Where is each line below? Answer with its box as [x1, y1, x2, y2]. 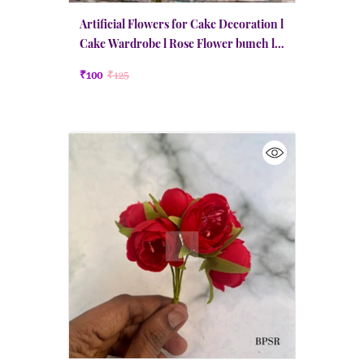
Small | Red [80, 55, 137, 71]
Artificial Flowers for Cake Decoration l [80, 16, 284, 32]
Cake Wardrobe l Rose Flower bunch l [80, 36, 275, 51]
